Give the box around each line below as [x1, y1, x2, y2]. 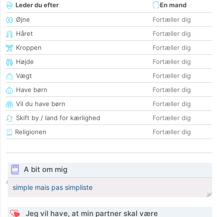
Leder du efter [15, 1, 59, 9]
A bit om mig [23, 165, 67, 174]
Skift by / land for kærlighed [16, 114, 100, 122]
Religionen [13, 128, 46, 136]
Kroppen [16, 44, 42, 52]
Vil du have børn [16, 100, 65, 108]
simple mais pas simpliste [13, 183, 93, 192]
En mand [160, 1, 186, 9]
